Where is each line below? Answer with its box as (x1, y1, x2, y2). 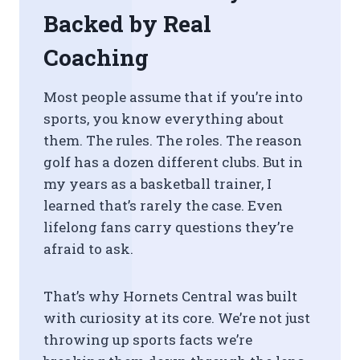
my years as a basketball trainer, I (43, 174, 272, 193)
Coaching (43, 43, 149, 72)
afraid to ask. (43, 239, 133, 258)
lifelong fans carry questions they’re (43, 218, 293, 236)
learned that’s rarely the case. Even (43, 196, 283, 215)
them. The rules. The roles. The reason (43, 131, 302, 149)
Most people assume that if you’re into (43, 88, 303, 106)
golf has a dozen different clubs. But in (43, 153, 303, 171)
